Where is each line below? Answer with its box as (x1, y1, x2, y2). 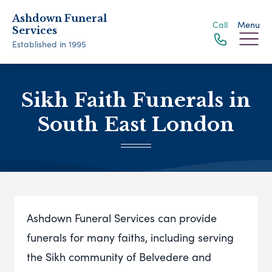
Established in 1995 (12, 38, 86, 50)
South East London (38, 112, 234, 137)
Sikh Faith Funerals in (21, 88, 251, 112)
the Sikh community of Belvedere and (27, 249, 211, 265)
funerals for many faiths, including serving (27, 229, 234, 245)
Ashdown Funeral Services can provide (27, 210, 217, 226)
